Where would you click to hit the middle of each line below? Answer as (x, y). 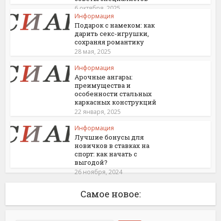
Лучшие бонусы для (110, 137)
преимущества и (103, 86)
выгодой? (91, 163)
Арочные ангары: (104, 77)
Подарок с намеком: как (115, 25)
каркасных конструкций (116, 102)
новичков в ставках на (112, 146)
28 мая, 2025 (93, 52)
